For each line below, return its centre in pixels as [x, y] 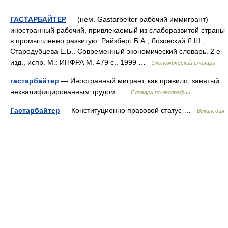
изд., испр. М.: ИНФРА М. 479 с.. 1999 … [81, 62]
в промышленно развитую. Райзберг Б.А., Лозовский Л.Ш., [107, 41]
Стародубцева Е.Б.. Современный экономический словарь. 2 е [115, 51]
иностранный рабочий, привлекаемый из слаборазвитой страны [118, 30]
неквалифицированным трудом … [70, 92]
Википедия [211, 111]
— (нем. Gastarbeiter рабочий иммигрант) [137, 19]
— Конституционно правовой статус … [129, 110]
